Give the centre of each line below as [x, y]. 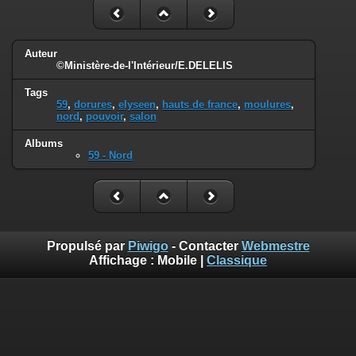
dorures [93, 105]
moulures [267, 105]
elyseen [137, 105]
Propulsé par [87, 246]
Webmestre [275, 246]
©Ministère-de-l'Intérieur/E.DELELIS [145, 66]
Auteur [41, 54]
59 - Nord [110, 155]
